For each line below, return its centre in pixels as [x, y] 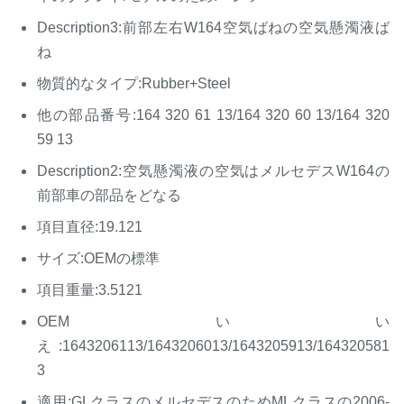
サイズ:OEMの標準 [98, 258]
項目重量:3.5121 [90, 290]
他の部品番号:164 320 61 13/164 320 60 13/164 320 [213, 115]
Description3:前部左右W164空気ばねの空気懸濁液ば [213, 28]
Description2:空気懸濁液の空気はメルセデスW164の [213, 171]
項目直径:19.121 [90, 227]
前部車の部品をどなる [109, 195]
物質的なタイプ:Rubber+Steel [134, 83]
